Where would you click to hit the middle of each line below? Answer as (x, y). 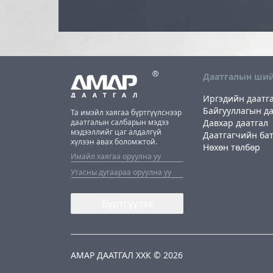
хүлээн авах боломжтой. (114, 141)
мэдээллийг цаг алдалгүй (116, 132)
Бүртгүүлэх (127, 203)
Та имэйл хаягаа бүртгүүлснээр (126, 112)
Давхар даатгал (236, 122)
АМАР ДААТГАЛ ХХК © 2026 (127, 255)
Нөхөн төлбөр (232, 147)
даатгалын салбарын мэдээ (120, 122)
